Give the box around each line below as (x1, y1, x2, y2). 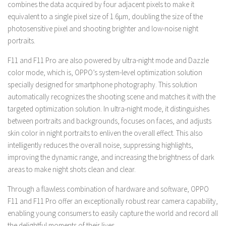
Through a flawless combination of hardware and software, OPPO (8, 184, 209, 194)
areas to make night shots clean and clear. (8, 164, 136, 174)
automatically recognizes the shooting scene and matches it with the (8, 92, 215, 101)
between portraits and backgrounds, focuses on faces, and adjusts (8, 116, 211, 126)
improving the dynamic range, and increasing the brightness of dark (8, 152, 214, 162)
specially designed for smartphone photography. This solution (8, 80, 197, 89)
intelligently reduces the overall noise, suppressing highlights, (8, 140, 193, 150)
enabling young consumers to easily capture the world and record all (8, 208, 218, 218)
